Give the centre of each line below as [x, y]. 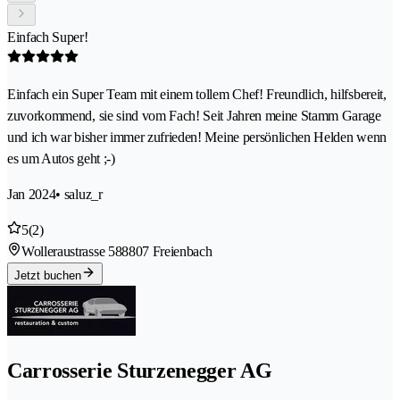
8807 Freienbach [167, 252]
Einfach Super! [48, 37]
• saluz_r [79, 195]
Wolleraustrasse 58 [72, 252]
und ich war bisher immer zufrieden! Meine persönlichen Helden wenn [197, 137]
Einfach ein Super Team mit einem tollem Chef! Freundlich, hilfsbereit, [197, 95]
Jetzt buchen [48, 276]
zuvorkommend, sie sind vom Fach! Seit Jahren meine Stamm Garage [194, 116]
